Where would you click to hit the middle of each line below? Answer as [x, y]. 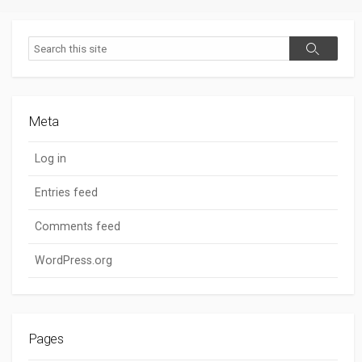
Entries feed [66, 193]
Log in [51, 159]
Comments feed [78, 227]
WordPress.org [74, 261]
